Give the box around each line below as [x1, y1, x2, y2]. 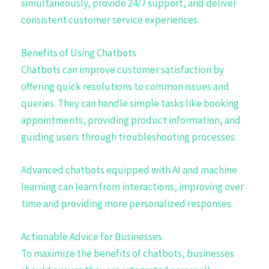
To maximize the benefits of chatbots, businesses [21, 247, 234, 261]
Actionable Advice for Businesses [21, 230, 162, 244]
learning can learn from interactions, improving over [21, 180, 244, 193]
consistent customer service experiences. [21, 13, 199, 26]
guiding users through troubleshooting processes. [21, 130, 237, 144]
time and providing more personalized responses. [21, 196, 233, 210]
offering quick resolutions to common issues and [21, 79, 229, 93]
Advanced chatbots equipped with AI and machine [21, 163, 237, 177]
